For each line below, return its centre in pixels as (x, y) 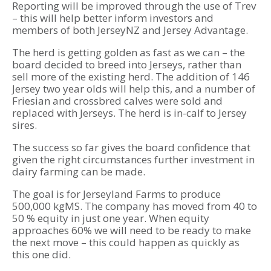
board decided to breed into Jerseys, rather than (127, 65)
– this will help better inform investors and (113, 18)
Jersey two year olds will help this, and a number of (134, 89)
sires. (24, 125)
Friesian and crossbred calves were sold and (117, 101)
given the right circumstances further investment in (133, 160)
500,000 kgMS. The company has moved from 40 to (135, 206)
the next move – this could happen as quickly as (126, 243)
